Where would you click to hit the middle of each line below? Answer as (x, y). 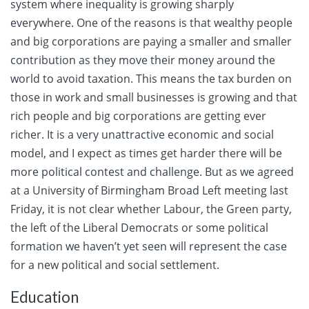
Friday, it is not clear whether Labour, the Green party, (151, 209)
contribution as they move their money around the (143, 60)
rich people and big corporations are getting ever (138, 116)
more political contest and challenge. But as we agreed (152, 172)
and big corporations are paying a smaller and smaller (151, 42)
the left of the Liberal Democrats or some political (139, 228)
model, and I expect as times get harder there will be (146, 153)
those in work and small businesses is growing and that (154, 98)
